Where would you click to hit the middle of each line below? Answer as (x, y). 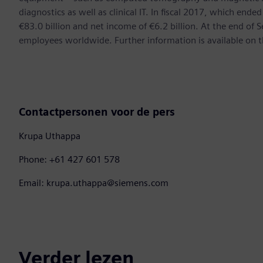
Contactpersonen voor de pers (97, 112)
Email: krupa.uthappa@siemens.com (94, 183)
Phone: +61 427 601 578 (69, 160)
